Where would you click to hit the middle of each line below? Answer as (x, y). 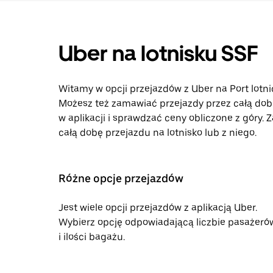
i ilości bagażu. (92, 237)
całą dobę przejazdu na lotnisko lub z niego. (158, 133)
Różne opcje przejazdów (121, 178)
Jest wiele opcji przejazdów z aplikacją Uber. (158, 207)
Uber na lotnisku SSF (158, 53)
